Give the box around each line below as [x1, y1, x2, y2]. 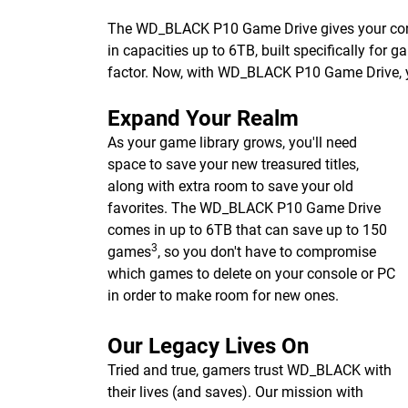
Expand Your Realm [107, 106, 299, 131]
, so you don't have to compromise [158, 243, 376, 260]
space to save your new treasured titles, [107, 156, 359, 173]
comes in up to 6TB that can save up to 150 [107, 221, 387, 239]
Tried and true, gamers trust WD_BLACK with [107, 362, 392, 379]
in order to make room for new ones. [107, 287, 342, 304]
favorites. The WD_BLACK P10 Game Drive [107, 199, 381, 217]
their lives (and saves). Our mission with [107, 383, 363, 401]
